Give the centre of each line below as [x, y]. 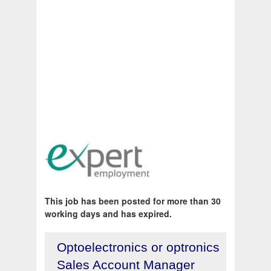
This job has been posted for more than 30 [133, 201]
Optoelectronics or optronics [138, 247]
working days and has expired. [108, 214]
